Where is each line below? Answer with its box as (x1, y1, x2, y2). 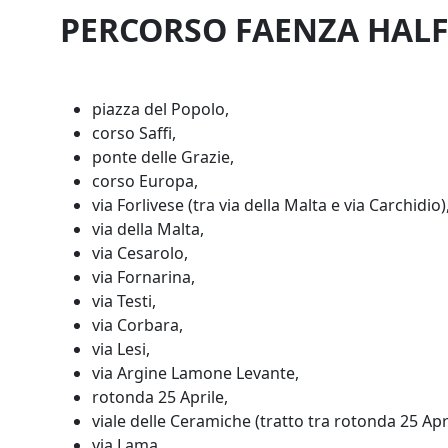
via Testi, (92, 290, 156, 312)
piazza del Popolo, (92, 98, 229, 120)
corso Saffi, (92, 122, 176, 144)
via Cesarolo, (92, 242, 188, 264)
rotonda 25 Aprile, (92, 386, 228, 408)
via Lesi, (92, 338, 150, 360)
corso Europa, (92, 170, 198, 192)
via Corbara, (92, 314, 183, 336)
